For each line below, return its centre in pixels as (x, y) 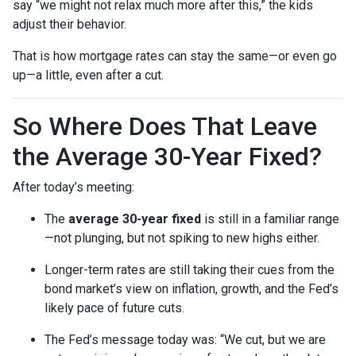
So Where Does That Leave (165, 126)
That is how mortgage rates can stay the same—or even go (175, 56)
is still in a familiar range (270, 219)
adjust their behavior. (70, 24)
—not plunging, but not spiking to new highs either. (182, 238)
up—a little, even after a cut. (88, 75)
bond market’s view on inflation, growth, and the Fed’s (192, 288)
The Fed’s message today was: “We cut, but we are (185, 339)
